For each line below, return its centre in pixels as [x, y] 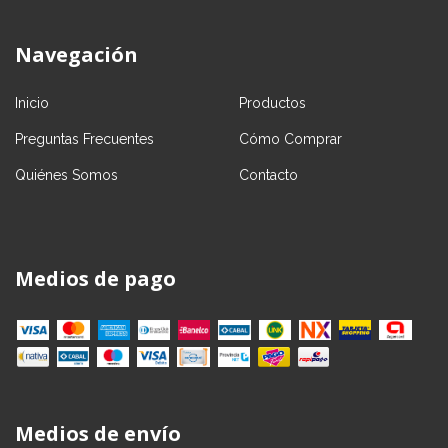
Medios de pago [95, 278]
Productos [272, 102]
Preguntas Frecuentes [84, 138]
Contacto [268, 174]
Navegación [76, 54]
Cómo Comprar [290, 138]
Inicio [32, 102]
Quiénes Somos [66, 174]
